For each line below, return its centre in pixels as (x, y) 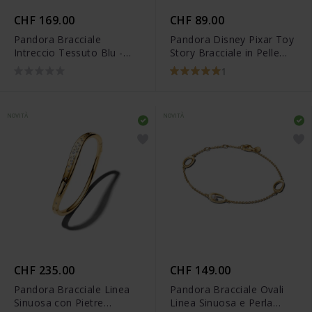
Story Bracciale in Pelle (225, 53)
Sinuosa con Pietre (59, 302)
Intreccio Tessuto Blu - (69, 53)
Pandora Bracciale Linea (72, 289)
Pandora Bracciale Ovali (227, 289)
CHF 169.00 (45, 21)
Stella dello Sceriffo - (220, 66)
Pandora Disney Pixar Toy (232, 40)
